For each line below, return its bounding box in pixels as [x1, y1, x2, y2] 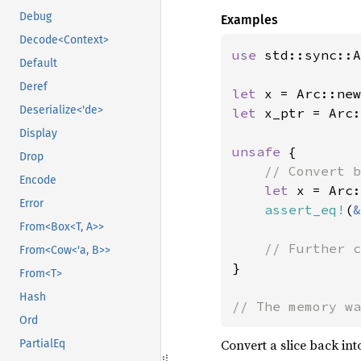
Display [19, 127, 57, 141]
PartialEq [19, 337, 65, 351]
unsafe [231, 143, 288, 160]
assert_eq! [263, 201, 345, 218]
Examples [220, 12, 278, 28]
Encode [19, 173, 56, 188]
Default [19, 56, 57, 71]
